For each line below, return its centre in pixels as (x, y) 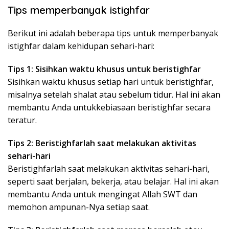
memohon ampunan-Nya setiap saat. (79, 207)
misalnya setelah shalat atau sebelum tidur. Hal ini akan (114, 95)
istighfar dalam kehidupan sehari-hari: (81, 46)
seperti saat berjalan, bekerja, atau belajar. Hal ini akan (113, 181)
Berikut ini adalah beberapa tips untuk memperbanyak (113, 33)
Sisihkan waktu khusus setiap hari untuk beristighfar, (111, 82)
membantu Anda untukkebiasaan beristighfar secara (109, 107)
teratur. (22, 120)
